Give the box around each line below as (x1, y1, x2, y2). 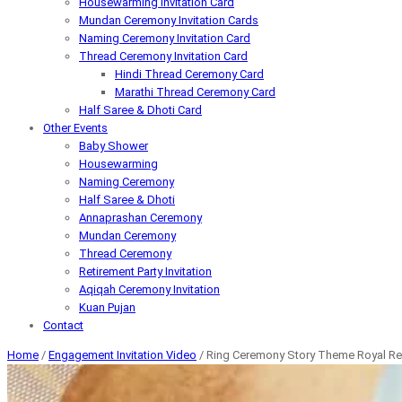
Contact (43, 319, 83, 332)
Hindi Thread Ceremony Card (115, 67, 264, 81)
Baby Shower (79, 139, 148, 153)
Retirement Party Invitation (79, 265, 212, 278)
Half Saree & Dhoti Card (79, 103, 202, 117)
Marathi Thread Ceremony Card (115, 85, 275, 99)
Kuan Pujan (79, 301, 135, 314)
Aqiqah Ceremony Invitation (79, 283, 220, 296)
